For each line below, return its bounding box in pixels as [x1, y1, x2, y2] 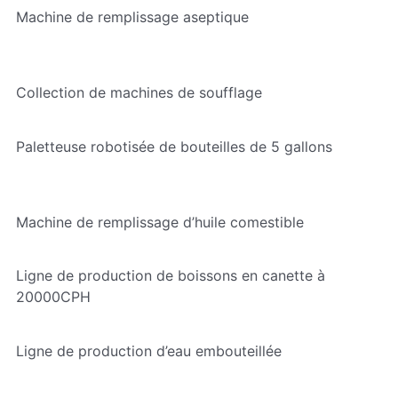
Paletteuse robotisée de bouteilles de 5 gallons [15, 137, 332, 155]
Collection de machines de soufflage [15, 83, 262, 101]
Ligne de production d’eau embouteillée [15, 342, 282, 361]
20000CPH [15, 288, 91, 306]
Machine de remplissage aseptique [15, 7, 249, 26]
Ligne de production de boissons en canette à [15, 267, 325, 285]
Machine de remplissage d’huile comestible [15, 212, 304, 231]
